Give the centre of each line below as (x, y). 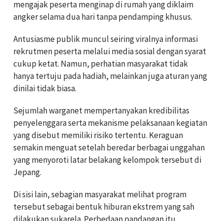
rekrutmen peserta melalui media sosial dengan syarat (110, 51)
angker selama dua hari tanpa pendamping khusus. (103, 17)
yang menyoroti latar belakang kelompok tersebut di (107, 160)
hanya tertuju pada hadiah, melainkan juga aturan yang (110, 76)
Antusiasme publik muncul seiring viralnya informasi (106, 39)
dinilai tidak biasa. (45, 88)
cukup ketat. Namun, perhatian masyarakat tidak (101, 63)
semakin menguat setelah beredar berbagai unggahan (109, 147)
